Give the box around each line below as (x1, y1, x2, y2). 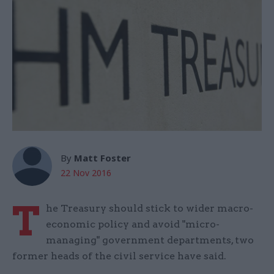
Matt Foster (74, 152, 131, 165)
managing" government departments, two (46, 234, 254, 246)
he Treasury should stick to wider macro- (46, 202, 253, 215)
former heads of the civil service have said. (12, 250, 226, 262)
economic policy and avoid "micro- (46, 218, 220, 231)
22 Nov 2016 (61, 167, 111, 179)
